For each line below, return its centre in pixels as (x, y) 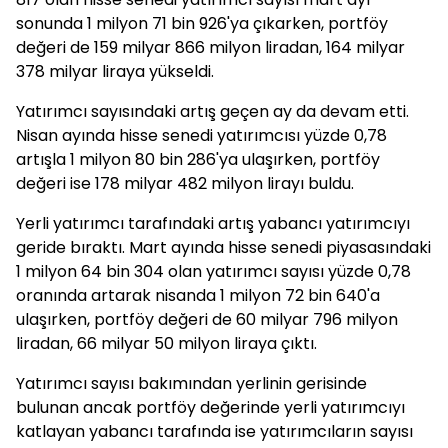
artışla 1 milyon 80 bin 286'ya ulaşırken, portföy (198, 159)
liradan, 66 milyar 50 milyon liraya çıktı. (166, 343)
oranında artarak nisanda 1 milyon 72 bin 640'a (198, 295)
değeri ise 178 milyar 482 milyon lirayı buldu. (185, 183)
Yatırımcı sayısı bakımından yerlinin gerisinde (191, 383)
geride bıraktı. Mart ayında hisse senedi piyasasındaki (223, 247)
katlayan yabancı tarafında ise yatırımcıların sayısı (214, 431)
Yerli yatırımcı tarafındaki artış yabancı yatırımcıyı (213, 223)
